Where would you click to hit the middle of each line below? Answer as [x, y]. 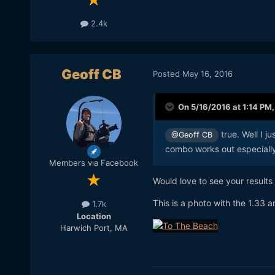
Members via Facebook [94, 163]
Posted [167, 73]
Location [94, 216]
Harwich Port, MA [94, 227]
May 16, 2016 [207, 73]
